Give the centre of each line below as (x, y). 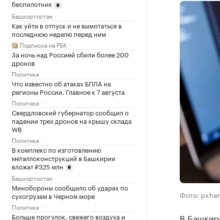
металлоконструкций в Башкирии (64, 157)
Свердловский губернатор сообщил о (70, 112)
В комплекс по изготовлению (56, 149)
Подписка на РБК (43, 44)
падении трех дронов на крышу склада (72, 120)
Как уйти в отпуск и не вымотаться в (67, 25)
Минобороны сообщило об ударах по (70, 187)
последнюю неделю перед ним (59, 33)
